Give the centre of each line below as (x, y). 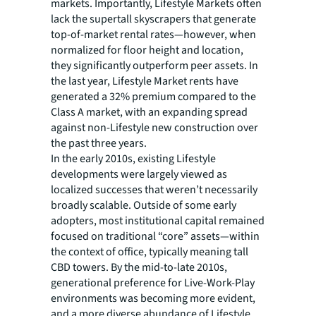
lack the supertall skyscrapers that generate (153, 19)
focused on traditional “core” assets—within (155, 237)
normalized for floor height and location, (147, 50)
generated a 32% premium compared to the (153, 97)
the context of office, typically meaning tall (150, 252)
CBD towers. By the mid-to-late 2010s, (139, 268)
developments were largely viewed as (139, 175)
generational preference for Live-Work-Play (153, 283)
